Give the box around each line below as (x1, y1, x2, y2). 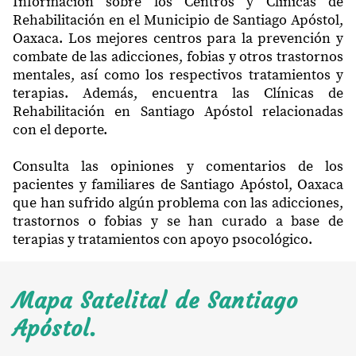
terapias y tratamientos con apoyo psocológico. (13, 230, 312, 249)
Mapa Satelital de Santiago (13, 286, 298, 315)
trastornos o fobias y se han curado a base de (13, 211, 343, 230)
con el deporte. (13, 120, 107, 139)
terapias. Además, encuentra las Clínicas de (13, 83, 343, 103)
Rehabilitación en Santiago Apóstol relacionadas (13, 102, 343, 121)
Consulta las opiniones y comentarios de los (13, 157, 343, 176)
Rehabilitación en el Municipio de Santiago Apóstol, (13, 10, 343, 29)
